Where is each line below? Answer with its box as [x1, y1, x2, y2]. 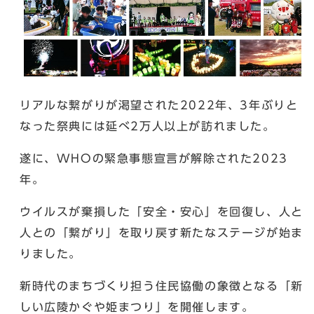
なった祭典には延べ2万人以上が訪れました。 [20, 120, 275, 132]
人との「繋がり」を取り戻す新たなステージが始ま [20, 226, 303, 238]
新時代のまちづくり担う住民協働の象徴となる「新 [20, 280, 303, 292]
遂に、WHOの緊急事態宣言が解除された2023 [20, 152, 288, 164]
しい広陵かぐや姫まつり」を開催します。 [20, 301, 254, 313]
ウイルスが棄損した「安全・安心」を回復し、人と [20, 205, 303, 217]
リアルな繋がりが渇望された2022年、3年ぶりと [20, 99, 299, 111]
